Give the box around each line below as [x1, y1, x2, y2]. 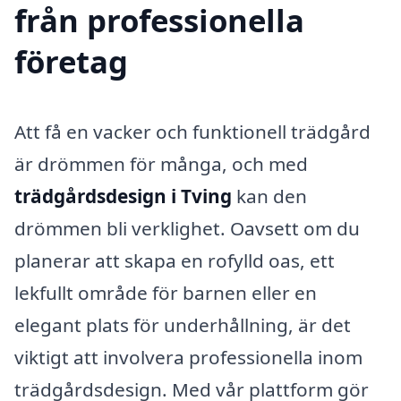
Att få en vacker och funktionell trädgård [14, 118, 371, 144]
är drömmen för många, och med [14, 150, 308, 176]
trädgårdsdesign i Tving [14, 183, 232, 209]
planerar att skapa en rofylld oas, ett [14, 247, 335, 273]
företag [14, 39, 128, 82]
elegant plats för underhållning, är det [14, 311, 351, 337]
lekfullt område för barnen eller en [14, 279, 317, 305]
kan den [232, 183, 307, 209]
